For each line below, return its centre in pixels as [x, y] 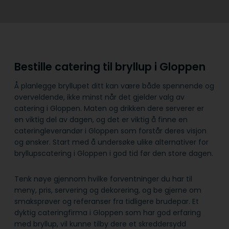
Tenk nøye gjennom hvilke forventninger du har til [103, 179]
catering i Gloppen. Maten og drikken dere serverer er [109, 108]
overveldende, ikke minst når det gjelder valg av [99, 97]
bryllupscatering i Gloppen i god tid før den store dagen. [114, 153]
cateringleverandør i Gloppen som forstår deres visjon [110, 131]
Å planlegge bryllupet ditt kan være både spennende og [114, 86]
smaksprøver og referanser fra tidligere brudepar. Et [107, 201]
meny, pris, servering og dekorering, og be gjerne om [108, 190]
